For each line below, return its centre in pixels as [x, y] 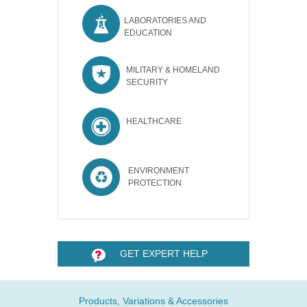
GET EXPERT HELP [164, 254]
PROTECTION [151, 183]
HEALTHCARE [153, 122]
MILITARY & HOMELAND [173, 70]
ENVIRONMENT [155, 171]
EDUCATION [146, 33]
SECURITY [144, 83]
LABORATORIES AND [163, 21]
